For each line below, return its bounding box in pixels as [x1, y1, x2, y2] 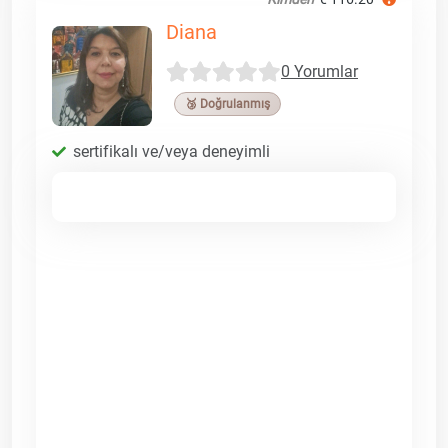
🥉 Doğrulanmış [185, 96, 270, 111]
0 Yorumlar [281, 62, 358, 82]
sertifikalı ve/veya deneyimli [73, 141, 270, 161]
